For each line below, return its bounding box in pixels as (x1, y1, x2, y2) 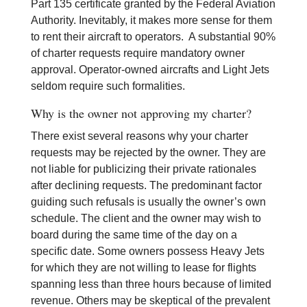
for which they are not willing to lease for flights (30, 262, 256, 273)
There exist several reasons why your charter (30, 130, 248, 142)
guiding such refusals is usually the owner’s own (30, 196, 266, 208)
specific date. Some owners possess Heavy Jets (30, 245, 265, 257)
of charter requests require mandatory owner (30, 47, 245, 59)
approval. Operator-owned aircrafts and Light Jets (30, 64, 269, 75)
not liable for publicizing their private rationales (30, 163, 256, 175)
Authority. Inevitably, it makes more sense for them (30, 14, 272, 26)
